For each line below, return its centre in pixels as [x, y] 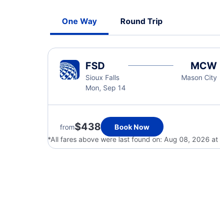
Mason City [199, 77]
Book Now [132, 127]
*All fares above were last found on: [106, 139]
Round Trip [141, 21]
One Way [79, 21]
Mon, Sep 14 [106, 88]
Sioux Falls [102, 77]
